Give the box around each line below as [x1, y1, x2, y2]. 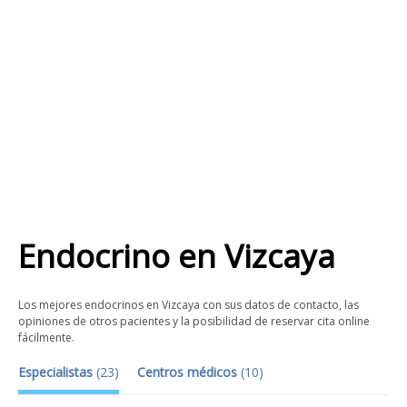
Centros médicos [137, 363, 241, 381]
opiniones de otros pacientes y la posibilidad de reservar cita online [18, 313, 370, 329]
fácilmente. [18, 330, 74, 345]
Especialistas [18, 363, 96, 381]
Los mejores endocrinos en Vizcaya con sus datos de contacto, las [18, 297, 359, 313]
